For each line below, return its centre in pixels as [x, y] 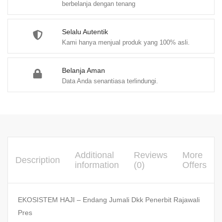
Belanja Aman [83, 71]
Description [38, 160]
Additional [94, 155]
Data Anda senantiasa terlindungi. [110, 81]
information [97, 165]
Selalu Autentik [85, 32]
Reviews [151, 155]
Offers [194, 165]
